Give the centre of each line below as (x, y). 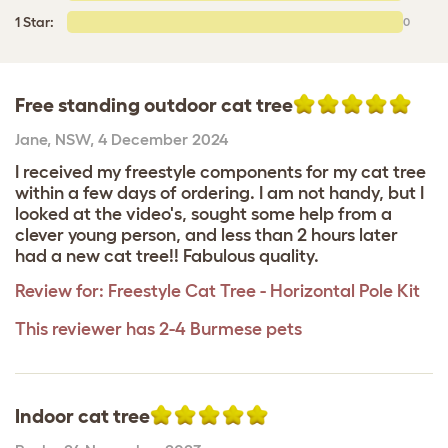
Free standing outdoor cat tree (154, 104)
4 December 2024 (163, 138)
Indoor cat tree (82, 415)
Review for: (59, 290)
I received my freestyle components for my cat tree (220, 171)
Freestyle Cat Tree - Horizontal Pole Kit (264, 290)
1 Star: (34, 21)
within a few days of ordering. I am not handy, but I (219, 192)
